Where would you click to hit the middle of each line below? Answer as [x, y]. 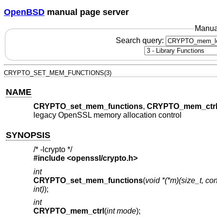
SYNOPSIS [28, 135]
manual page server [87, 12]
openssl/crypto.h [102, 158]
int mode [121, 211]
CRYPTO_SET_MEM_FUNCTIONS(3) [58, 73]
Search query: [140, 40]
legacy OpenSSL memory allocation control [107, 115]
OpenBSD [24, 12]
